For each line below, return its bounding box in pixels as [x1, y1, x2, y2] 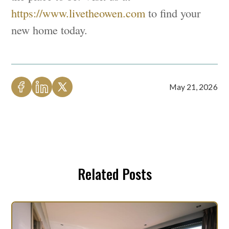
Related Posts [77, 164, 152, 185]
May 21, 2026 [169, 82, 218, 92]
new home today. [11, 22, 88, 38]
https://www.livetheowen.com [11, 5, 146, 21]
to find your [145, 5, 201, 21]
